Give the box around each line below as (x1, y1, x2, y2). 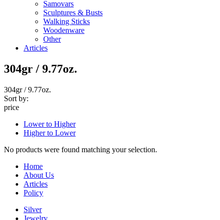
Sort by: (4, 94, 28, 103)
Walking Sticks (43, 17, 90, 26)
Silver (24, 205, 42, 214)
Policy (24, 188, 43, 197)
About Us (24, 170, 54, 179)
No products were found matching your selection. (4, 145, 157, 154)
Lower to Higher (24, 119, 76, 128)
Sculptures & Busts (43, 8, 103, 17)
